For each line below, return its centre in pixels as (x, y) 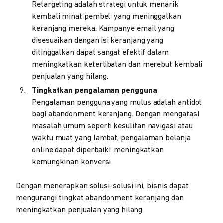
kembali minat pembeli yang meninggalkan (107, 17)
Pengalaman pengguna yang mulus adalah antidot (117, 103)
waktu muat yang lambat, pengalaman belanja (111, 138)
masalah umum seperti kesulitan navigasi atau (112, 126)
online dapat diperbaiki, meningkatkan (98, 150)
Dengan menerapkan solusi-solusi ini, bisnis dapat (103, 186)
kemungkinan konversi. (72, 162)
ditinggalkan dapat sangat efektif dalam (100, 53)
